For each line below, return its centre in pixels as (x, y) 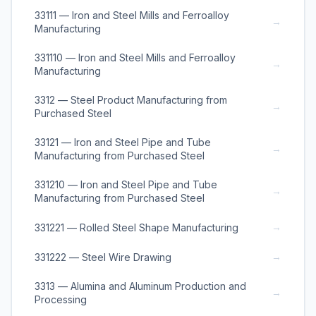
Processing (61, 299)
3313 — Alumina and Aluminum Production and (140, 286)
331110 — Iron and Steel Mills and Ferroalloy (135, 57)
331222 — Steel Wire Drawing (103, 257)
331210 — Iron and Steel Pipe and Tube (126, 184)
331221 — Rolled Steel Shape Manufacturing (136, 227)
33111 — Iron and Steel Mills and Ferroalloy (132, 15)
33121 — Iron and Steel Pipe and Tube (123, 142)
